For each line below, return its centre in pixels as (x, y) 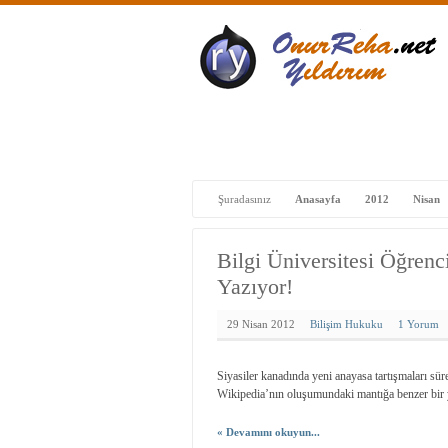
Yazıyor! (255, 286)
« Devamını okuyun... (268, 432)
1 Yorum (418, 324)
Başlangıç (230, 129)
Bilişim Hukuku (346, 324)
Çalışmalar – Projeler (335, 129)
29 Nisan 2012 (261, 324)
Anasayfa (318, 199)
